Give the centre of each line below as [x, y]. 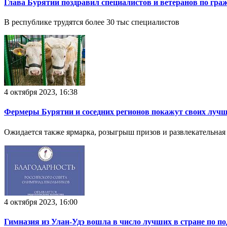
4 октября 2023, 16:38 [41, 92]
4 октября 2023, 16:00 [41, 202]
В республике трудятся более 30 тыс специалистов [92, 22]
